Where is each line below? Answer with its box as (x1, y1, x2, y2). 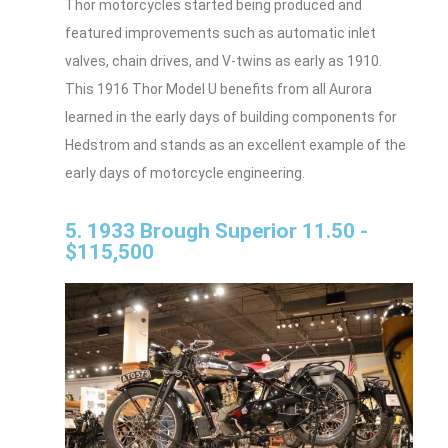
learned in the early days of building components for (65, 108, 397, 125)
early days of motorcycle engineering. (65, 164, 305, 181)
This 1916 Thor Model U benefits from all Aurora (65, 80, 372, 97)
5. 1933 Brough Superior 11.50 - (65, 218, 368, 243)
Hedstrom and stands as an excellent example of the (65, 136, 406, 153)
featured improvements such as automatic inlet (65, 24, 376, 41)
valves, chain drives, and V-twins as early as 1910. (65, 52, 382, 69)
